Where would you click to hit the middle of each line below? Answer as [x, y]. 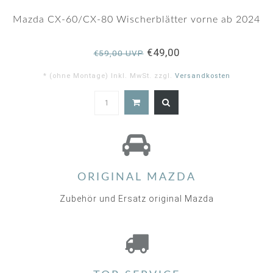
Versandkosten [202, 76]
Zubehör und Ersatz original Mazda [136, 199]
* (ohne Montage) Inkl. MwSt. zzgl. [109, 76]
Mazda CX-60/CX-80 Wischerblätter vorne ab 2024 [136, 19]
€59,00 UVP [119, 53]
